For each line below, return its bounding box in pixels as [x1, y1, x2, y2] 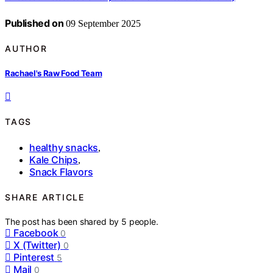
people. [129, 216, 158, 227]
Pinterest [13, 251, 55, 264]
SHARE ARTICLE [5, 192, 85, 203]
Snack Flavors [29, 165, 93, 178]
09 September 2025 [63, 18, 141, 29]
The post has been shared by [5, 216, 122, 227]
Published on [5, 17, 64, 30]
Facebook [13, 227, 58, 239]
